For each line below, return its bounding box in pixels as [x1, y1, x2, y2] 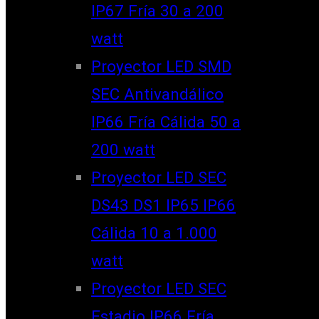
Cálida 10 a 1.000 [91, 223, 217, 242]
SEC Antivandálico [91, 84, 224, 103]
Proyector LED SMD [91, 56, 231, 75]
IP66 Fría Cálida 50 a [91, 112, 241, 131]
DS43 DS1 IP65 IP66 [91, 195, 236, 214]
